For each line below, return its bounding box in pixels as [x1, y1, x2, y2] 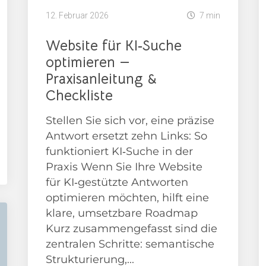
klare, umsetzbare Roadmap [46, 206, 198, 220]
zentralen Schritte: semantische [46, 237, 215, 251]
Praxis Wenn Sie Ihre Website [46, 160, 203, 173]
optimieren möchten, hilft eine [46, 191, 210, 204]
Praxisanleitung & [46, 69, 157, 88]
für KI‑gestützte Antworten [46, 175, 189, 189]
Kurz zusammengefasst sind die [46, 221, 218, 235]
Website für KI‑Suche [46, 36, 182, 55]
